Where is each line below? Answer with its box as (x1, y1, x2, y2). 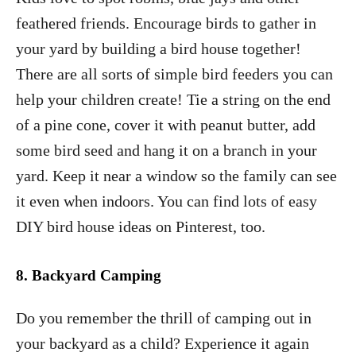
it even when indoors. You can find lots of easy (16, 192, 317, 210)
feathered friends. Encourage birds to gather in (16, 14, 316, 32)
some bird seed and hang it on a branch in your (16, 141, 317, 159)
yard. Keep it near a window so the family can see (16, 166, 337, 184)
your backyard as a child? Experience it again (16, 334, 309, 352)
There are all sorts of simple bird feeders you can (16, 64, 333, 83)
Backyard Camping (32, 266, 161, 284)
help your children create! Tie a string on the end (16, 90, 331, 108)
